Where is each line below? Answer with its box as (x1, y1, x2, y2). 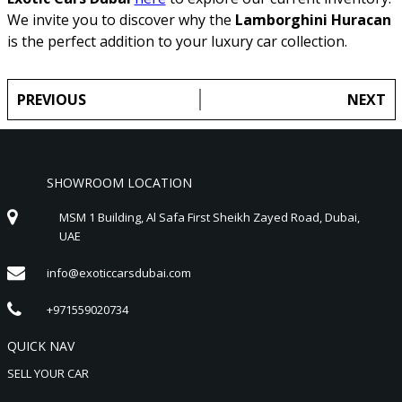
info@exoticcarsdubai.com (46, 264, 191, 281)
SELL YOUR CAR (6, 364, 89, 381)
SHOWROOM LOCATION (46, 173, 192, 191)
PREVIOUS (16, 89, 86, 109)
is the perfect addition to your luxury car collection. (6, 31, 347, 51)
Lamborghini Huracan (234, 9, 391, 30)
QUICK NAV (6, 336, 74, 354)
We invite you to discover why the (6, 9, 235, 30)
